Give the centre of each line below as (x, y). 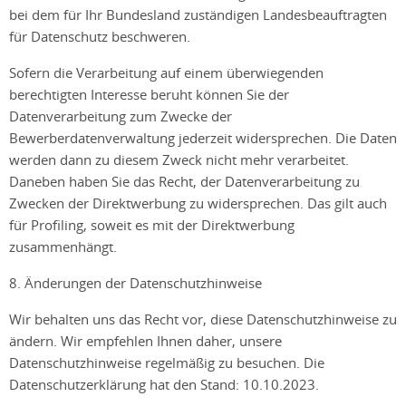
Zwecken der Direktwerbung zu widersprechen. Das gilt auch (198, 203)
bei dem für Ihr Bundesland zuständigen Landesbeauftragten (198, 14)
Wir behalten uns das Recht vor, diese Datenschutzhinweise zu (203, 319)
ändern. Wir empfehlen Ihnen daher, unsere (145, 341)
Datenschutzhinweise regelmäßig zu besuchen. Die (167, 362)
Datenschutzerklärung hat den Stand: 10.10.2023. (164, 384)
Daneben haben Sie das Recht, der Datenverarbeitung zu (184, 181)
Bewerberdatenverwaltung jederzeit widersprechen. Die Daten (203, 138)
